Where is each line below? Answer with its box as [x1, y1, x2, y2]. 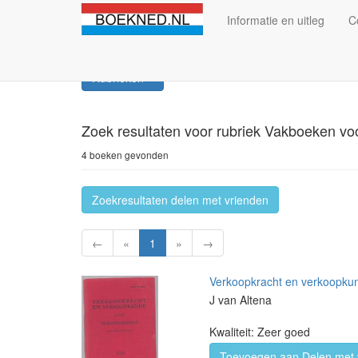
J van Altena [209, 292, 272, 308]
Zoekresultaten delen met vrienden [92, 192, 268, 208]
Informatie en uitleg [226, 12, 324, 28]
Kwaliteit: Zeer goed [209, 324, 310, 340]
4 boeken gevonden [82, 148, 169, 161]
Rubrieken [92, 70, 147, 86]
